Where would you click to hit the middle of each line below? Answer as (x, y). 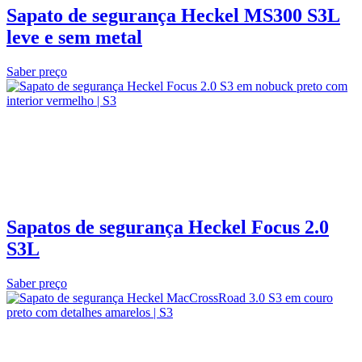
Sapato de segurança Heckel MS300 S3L (173, 16)
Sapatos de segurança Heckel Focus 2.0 (168, 227)
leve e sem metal (74, 38)
